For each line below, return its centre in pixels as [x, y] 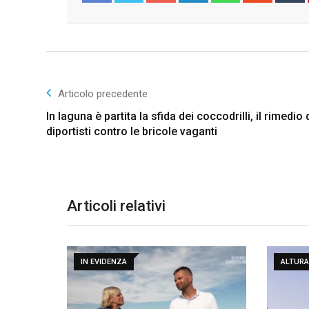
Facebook [111, 16]
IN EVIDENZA [104, 261]
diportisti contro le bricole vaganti [132, 131]
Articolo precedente [103, 93]
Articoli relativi [116, 206]
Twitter [139, 16]
